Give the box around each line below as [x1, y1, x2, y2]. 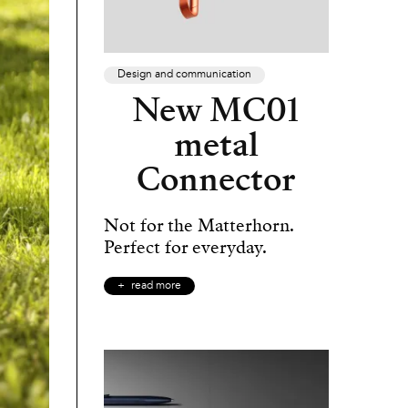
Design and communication [117, 67, 251, 81]
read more [130, 279, 181, 292]
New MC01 [132, 87, 301, 133]
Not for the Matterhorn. [103, 212, 294, 238]
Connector [137, 156, 296, 202]
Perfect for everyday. [103, 234, 267, 260]
